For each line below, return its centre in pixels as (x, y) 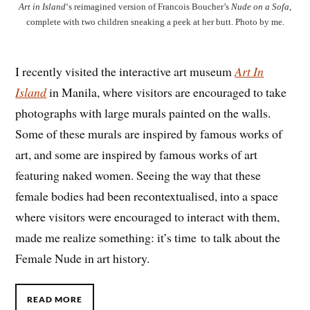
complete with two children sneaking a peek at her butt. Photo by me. (155, 22)
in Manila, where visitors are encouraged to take (167, 92)
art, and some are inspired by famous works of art (137, 154)
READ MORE (55, 299)
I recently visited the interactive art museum (125, 71)
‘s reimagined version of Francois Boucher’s (148, 7)
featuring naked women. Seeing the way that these (138, 175)
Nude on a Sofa (260, 7)
